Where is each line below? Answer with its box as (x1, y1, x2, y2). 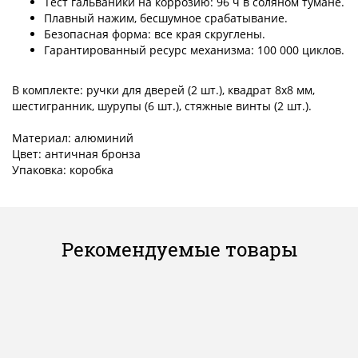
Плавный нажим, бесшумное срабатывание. (44, 10, 288, 26)
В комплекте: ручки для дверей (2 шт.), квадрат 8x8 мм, (12, 82, 315, 98)
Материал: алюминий (12, 130, 133, 146)
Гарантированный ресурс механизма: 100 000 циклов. (44, 42, 344, 58)
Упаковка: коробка (12, 162, 113, 178)
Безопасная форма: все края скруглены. (44, 26, 265, 42)
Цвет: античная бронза (12, 146, 141, 162)
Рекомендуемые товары (61, 237, 297, 263)
